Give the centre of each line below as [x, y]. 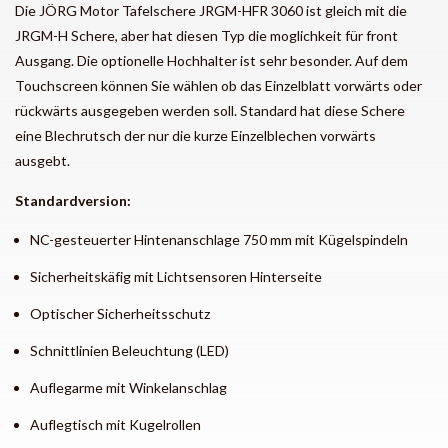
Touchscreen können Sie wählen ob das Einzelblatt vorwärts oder [218, 85]
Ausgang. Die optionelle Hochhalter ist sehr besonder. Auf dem [211, 60]
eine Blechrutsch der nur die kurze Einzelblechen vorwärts [195, 135]
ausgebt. [45, 160]
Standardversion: [73, 200]
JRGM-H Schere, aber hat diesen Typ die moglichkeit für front [206, 35]
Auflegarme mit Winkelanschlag [128, 387]
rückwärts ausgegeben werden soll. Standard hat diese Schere [210, 110]
